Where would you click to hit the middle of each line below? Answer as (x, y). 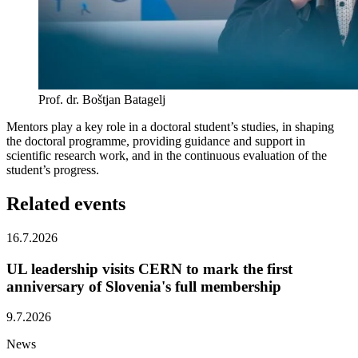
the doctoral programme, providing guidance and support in (156, 141)
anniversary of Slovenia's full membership (144, 286)
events (100, 203)
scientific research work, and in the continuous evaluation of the (167, 156)
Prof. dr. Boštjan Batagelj (102, 100)
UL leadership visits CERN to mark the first (149, 268)
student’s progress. (53, 170)
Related (38, 203)
